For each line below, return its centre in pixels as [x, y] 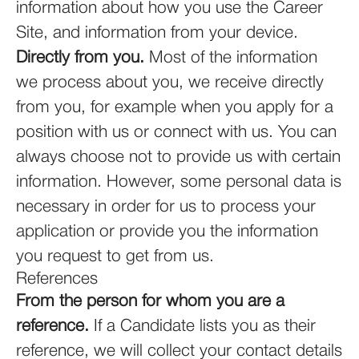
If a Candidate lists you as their [202, 327]
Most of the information [231, 58]
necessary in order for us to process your [166, 207]
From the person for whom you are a [150, 302]
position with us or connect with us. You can [176, 133]
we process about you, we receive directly [170, 83]
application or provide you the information [167, 232]
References [57, 279]
